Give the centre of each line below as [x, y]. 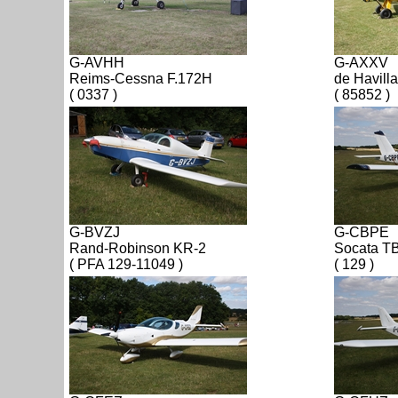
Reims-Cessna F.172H [141, 78]
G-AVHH [97, 62]
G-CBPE [362, 232]
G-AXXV [361, 62]
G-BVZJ [95, 232]
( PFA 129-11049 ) [126, 264]
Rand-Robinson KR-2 [138, 248]
